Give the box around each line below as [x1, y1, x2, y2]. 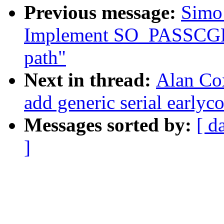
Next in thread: [24, 69, 156, 91]
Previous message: [24, 1, 181, 23]
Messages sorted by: [24, 114, 196, 136]
